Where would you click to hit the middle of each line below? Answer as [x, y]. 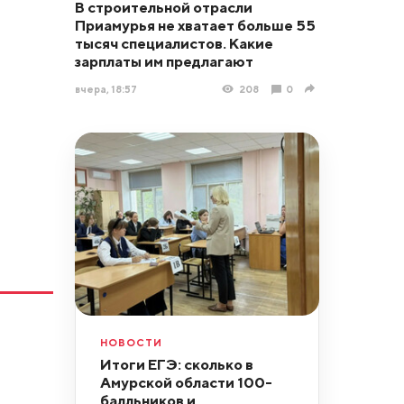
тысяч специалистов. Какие [174, 44]
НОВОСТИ [131, 342]
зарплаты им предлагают [164, 62]
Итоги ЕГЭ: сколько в [176, 364]
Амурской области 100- [186, 382]
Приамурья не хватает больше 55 [195, 26]
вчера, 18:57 [106, 88]
